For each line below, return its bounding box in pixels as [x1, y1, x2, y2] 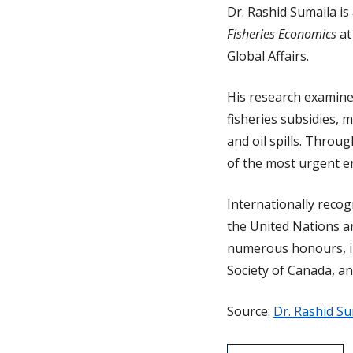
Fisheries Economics [227, 25, 336, 43]
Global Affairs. [227, 47, 309, 65]
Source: [227, 303, 273, 320]
